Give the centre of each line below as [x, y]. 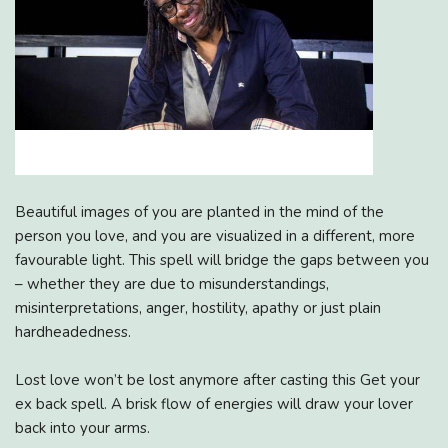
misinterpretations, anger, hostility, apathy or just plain [198, 307]
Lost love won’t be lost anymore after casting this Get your [217, 379]
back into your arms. [82, 427]
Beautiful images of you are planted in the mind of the [199, 211]
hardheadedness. [73, 331]
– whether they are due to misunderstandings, [172, 283]
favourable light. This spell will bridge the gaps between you [222, 259]
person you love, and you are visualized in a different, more [215, 235]
